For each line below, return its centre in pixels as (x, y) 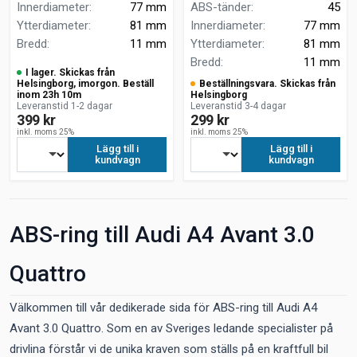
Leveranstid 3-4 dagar (238, 106)
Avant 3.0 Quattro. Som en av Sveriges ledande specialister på (171, 328)
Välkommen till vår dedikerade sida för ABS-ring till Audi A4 (163, 308)
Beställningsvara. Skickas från (267, 84)
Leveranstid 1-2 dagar (65, 106)
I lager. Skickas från (70, 73)
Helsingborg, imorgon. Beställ (85, 84)
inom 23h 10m (49, 95)
